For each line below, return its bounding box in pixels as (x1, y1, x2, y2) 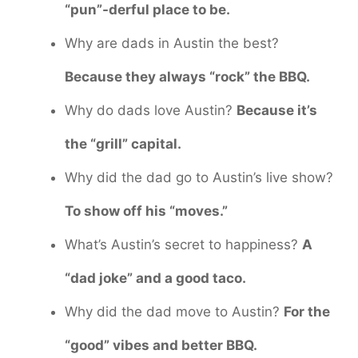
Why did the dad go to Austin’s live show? (65, 169, 333, 186)
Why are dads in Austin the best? (65, 35, 279, 52)
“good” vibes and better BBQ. (65, 337, 257, 354)
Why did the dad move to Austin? (65, 304, 284, 320)
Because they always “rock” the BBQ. (65, 69, 310, 86)
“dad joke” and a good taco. (65, 270, 246, 287)
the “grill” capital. (65, 136, 181, 153)
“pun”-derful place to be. (65, 2, 230, 18)
